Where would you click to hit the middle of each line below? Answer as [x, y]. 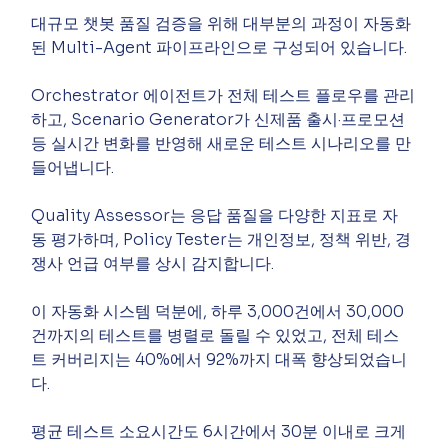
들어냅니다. [73, 168]
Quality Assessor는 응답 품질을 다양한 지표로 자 [215, 216]
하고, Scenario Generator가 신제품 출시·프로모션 [220, 120]
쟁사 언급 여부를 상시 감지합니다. [153, 264]
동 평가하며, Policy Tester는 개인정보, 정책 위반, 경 [221, 240]
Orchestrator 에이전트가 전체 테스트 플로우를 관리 [223, 96]
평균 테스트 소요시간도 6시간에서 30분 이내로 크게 [221, 432]
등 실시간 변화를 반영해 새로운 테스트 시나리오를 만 [221, 144]
